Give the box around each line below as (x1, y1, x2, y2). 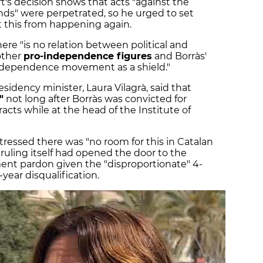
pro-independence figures (23, 50, 152, 62)
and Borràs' (152, 50, 207, 62)
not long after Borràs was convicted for (4, 93, 187, 105)
